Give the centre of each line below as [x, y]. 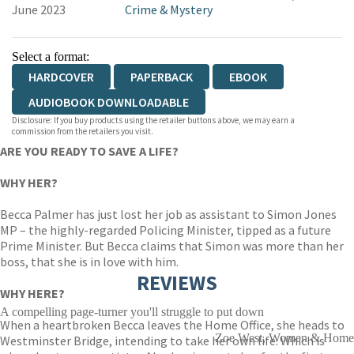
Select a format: [51, 56]
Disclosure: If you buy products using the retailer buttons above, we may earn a [153, 120]
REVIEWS [177, 282]
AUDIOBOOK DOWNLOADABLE [109, 102]
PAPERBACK [162, 77]
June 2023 [39, 9]
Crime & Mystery [168, 9]
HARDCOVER [61, 77]
